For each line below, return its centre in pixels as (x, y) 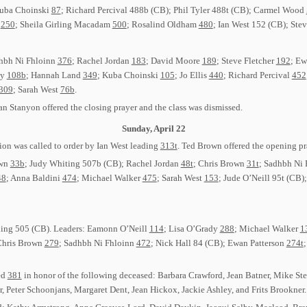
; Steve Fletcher (246, 60)
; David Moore (174, 60)
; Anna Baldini (34, 177)
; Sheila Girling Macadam (63, 25)
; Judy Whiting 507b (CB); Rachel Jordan (102, 163)
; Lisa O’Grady (192, 228)
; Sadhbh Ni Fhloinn (97, 243)
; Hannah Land (54, 75)
